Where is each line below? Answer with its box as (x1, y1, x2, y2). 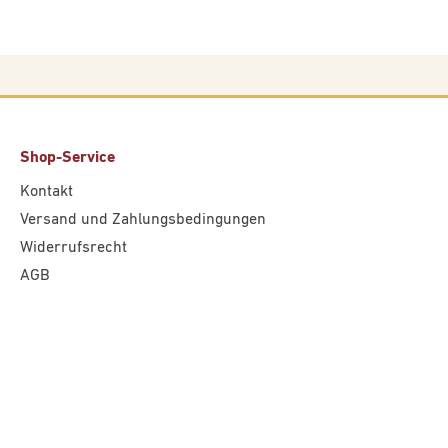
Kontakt (20, 184, 73, 200)
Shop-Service (20, 150, 115, 166)
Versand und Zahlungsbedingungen (20, 212, 266, 228)
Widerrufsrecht (20, 240, 127, 256)
